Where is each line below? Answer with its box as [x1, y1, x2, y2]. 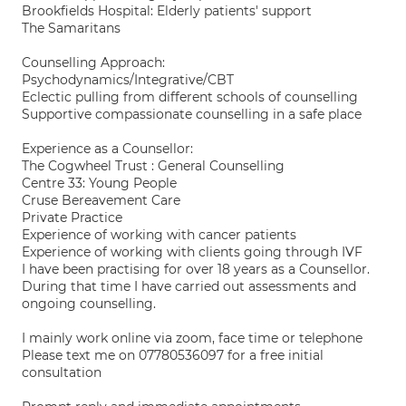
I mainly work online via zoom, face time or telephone [22, 330, 362, 346]
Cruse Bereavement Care [22, 192, 180, 208]
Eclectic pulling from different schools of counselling [22, 89, 358, 105]
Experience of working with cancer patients [22, 227, 296, 243]
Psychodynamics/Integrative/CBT [22, 72, 234, 88]
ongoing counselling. [22, 295, 156, 312]
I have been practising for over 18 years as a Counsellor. [22, 261, 370, 277]
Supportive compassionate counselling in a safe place [22, 106, 362, 122]
